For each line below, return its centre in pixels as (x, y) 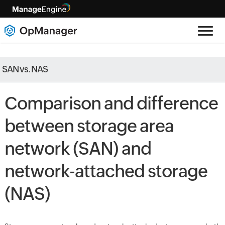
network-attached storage (106, 171)
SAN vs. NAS (25, 69)
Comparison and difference (111, 103)
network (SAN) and (78, 149)
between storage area (89, 126)
